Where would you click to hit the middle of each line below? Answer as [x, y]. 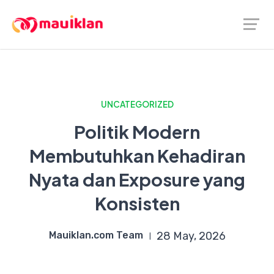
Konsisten [137, 203]
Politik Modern [137, 131]
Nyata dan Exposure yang [137, 179]
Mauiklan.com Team [96, 235]
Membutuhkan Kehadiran [137, 155]
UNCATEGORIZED [137, 104]
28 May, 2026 [191, 236]
